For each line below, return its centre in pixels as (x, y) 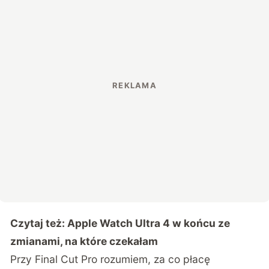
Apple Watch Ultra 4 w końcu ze (149, 223)
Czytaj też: (39, 223)
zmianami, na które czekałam (84, 241)
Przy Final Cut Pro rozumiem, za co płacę (110, 259)
